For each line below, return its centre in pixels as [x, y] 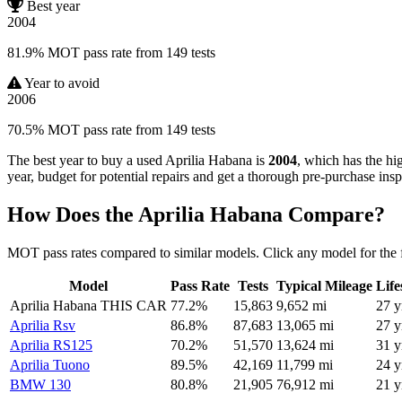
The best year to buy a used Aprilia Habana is [138, 161]
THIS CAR [134, 306]
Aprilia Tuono [50, 365]
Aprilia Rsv [43, 326]
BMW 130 [40, 385]
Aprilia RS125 [51, 345]
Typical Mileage [324, 286]
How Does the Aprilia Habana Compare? [196, 215]
